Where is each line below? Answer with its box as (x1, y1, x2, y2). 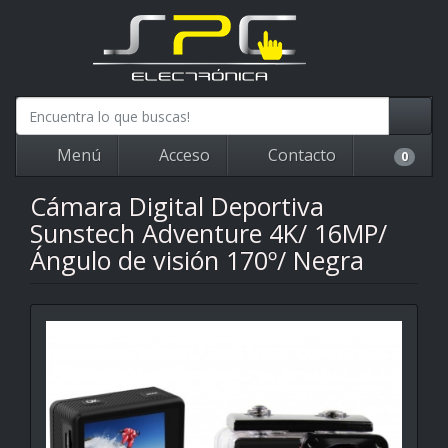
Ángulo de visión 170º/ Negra (30, 243, 364, 277)
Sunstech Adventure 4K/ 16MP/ (30, 216, 387, 250)
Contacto (264, 144, 336, 166)
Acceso (155, 144, 210, 166)
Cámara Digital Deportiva (30, 189, 324, 223)
